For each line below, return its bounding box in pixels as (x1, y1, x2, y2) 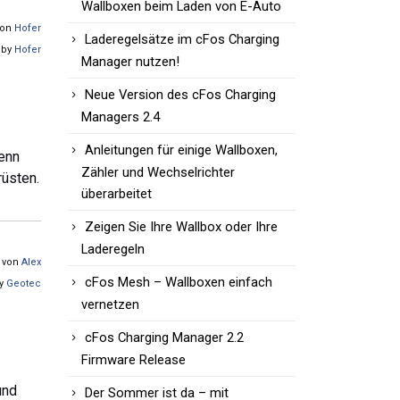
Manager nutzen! (81, 53, 179, 70)
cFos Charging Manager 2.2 (85, 329, 244, 346)
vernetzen (81, 296, 139, 313)
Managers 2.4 (81, 109, 160, 126)
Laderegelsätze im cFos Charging (85, 30, 279, 47)
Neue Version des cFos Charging (85, 86, 276, 103)
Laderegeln (81, 241, 145, 258)
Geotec (6, 277, 41, 289)
